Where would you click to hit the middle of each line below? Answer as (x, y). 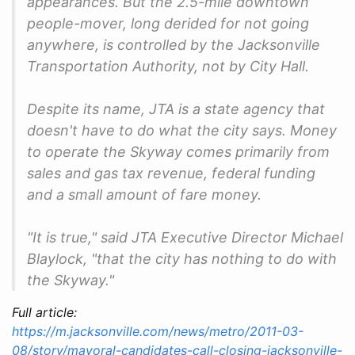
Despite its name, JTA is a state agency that (176, 109)
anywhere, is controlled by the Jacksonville (174, 44)
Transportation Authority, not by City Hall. (168, 66)
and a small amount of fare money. (144, 194)
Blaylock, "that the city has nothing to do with (182, 258)
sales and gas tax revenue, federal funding (171, 173)
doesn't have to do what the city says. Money (182, 130)
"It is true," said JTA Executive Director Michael (185, 237)
